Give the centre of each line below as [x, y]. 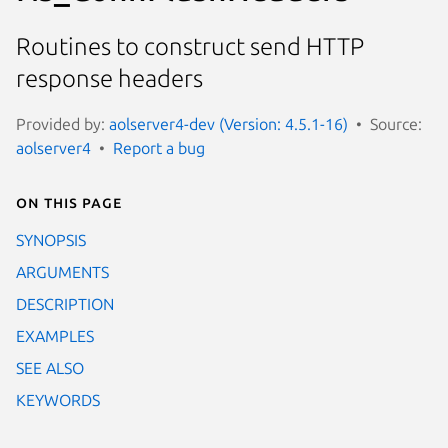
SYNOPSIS [51, 239]
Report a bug [159, 147]
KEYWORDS [58, 399]
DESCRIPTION [65, 303]
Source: [396, 123]
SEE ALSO [50, 367]
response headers [109, 79]
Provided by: [62, 123]
